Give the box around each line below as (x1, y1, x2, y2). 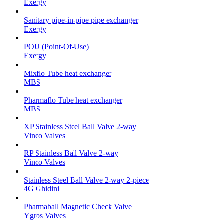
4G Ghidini (24, 184, 59, 193)
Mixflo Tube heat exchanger (24, 69, 111, 77)
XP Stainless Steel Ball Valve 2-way (24, 122, 136, 131)
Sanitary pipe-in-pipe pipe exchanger (24, 15, 138, 24)
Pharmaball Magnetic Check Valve (24, 202, 132, 211)
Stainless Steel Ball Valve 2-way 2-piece (24, 175, 149, 184)
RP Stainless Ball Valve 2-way (24, 148, 118, 157)
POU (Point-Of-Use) (24, 42, 89, 51)
